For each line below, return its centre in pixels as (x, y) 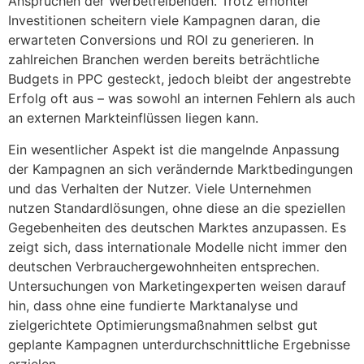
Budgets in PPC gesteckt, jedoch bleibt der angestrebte (180, 79)
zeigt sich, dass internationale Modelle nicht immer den (178, 247)
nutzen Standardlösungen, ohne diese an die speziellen (177, 208)
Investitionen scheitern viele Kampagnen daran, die (164, 21)
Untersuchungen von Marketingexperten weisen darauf (177, 286)
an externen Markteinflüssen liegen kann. (133, 118)
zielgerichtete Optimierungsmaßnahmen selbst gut (163, 325)
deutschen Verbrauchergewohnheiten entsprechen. (164, 266)
